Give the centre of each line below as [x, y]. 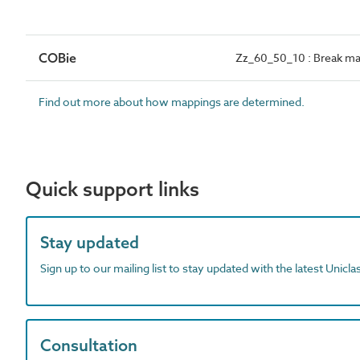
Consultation [89, 345]
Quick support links [112, 189]
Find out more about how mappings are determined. [172, 102]
